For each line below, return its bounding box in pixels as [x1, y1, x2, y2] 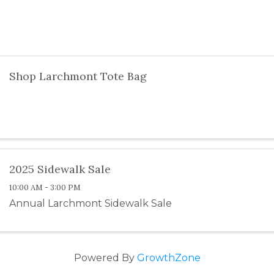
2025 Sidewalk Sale [9, 162, 111, 177]
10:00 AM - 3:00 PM [9, 182, 81, 193]
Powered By [73, 251, 137, 264]
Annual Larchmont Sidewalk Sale [9, 198, 172, 210]
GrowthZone [136, 251, 201, 264]
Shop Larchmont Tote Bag [9, 69, 147, 84]
